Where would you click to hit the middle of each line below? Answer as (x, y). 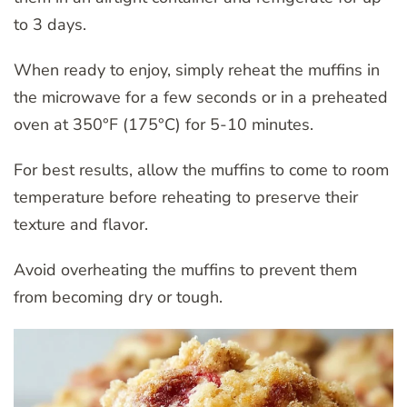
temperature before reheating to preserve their (186, 197)
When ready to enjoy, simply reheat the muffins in (197, 69)
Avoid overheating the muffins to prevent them (185, 269)
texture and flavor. (81, 224)
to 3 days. (50, 24)
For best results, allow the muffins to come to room (201, 169)
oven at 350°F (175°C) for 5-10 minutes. (164, 124)
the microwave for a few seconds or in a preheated (201, 97)
